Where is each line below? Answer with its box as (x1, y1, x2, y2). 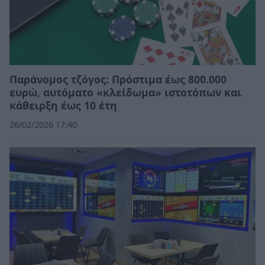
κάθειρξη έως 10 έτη (9, 98, 117, 113)
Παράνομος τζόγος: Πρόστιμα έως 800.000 (9, 72, 227, 87)
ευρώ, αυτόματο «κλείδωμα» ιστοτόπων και (9, 85, 241, 100)
